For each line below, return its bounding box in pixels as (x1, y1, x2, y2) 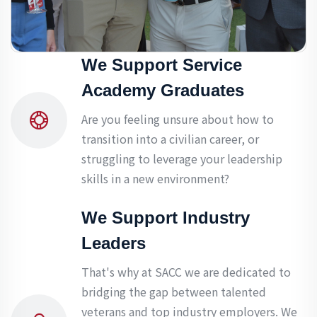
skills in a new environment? (81, 170, 229, 188)
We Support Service (81, 55, 242, 75)
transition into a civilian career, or (81, 130, 259, 148)
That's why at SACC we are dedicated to (81, 263, 291, 281)
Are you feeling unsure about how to (81, 110, 274, 128)
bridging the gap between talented (81, 283, 266, 301)
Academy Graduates (81, 81, 244, 100)
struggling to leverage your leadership (81, 150, 282, 168)
